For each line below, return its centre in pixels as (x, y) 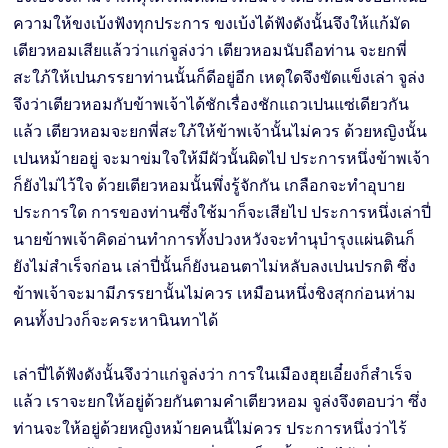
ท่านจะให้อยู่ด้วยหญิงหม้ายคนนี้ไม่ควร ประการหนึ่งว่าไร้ (210, 428)
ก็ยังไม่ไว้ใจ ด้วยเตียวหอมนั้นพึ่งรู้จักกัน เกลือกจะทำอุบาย (209, 185)
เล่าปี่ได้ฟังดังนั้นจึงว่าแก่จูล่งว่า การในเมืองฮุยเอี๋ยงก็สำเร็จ (213, 374)
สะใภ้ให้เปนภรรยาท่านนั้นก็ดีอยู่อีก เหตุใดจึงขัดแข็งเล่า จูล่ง (219, 77)
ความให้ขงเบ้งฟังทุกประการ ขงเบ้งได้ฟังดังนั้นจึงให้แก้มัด (212, 23)
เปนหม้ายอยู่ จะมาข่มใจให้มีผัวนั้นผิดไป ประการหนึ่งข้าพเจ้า (222, 158)
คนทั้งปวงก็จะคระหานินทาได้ (116, 320)
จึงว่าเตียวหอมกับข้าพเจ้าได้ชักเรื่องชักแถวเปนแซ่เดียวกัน (211, 104)
